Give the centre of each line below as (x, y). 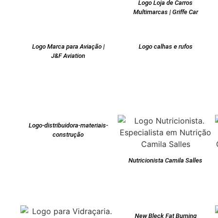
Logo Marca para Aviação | (68, 47)
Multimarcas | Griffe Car (165, 12)
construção (68, 135)
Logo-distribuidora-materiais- (68, 126)
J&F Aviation (68, 56)
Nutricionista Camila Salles (165, 161)
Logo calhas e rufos (165, 47)
